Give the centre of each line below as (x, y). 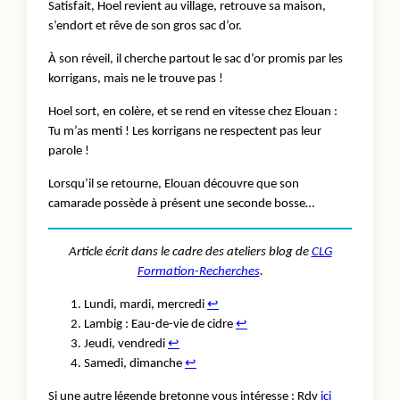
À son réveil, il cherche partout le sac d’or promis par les (196, 59)
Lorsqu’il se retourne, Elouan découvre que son (174, 184)
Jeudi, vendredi (126, 344)
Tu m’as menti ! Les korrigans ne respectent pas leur (185, 131)
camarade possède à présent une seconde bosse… (183, 204)
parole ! (70, 151)
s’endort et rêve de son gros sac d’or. (145, 26)
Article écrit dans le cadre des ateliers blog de (190, 252)
